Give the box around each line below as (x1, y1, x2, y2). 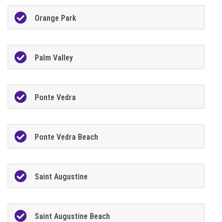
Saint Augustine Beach (35, 211, 111, 221)
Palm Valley (35, 53, 73, 63)
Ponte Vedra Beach (35, 132, 99, 142)
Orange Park (35, 13, 77, 23)
